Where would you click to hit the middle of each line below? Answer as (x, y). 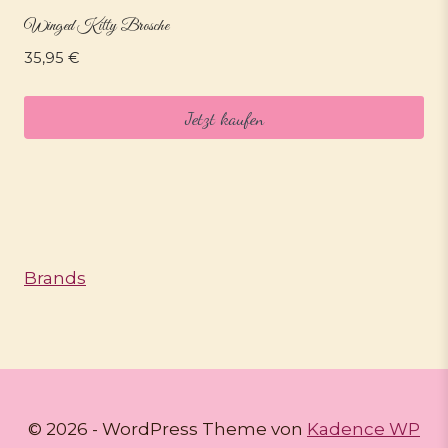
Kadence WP (363, 429)
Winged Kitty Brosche (96, 26)
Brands (55, 278)
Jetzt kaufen (224, 117)
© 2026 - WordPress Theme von (167, 429)
